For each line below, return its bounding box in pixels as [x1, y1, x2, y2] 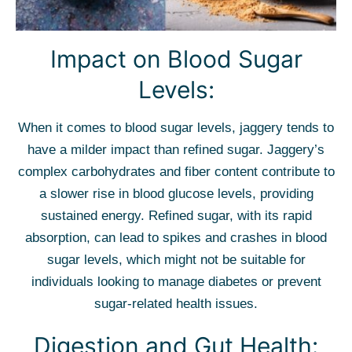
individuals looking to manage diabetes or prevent [31, 274, 321, 289]
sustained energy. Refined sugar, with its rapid [40, 208, 312, 223]
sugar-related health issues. [94, 296, 258, 311]
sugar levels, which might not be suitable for [46, 252, 306, 267]
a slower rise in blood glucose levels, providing [38, 186, 313, 201]
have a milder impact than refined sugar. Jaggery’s [27, 142, 324, 157]
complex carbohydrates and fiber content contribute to [17, 164, 335, 179]
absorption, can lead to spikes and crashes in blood [25, 230, 327, 245]
